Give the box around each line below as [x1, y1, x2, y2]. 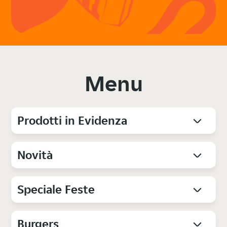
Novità [17, 146, 53, 163]
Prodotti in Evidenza [17, 112, 128, 128]
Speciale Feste [17, 181, 95, 197]
